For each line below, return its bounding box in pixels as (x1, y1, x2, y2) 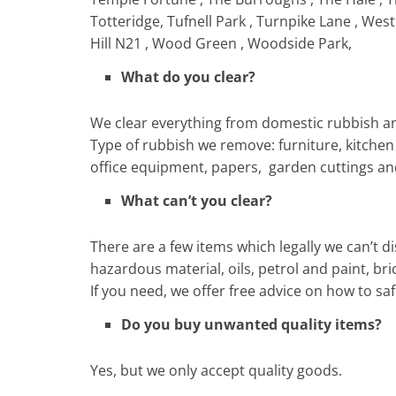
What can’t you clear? (121, 190, 272, 210)
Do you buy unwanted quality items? (121, 314, 382, 334)
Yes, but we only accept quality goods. (90, 360, 342, 380)
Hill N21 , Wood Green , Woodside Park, (90, 33, 352, 53)
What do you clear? (121, 66, 255, 87)
